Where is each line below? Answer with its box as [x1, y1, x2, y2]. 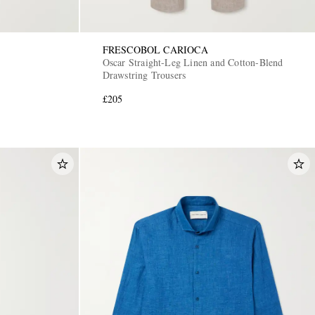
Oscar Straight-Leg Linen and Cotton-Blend [102, 56, 283, 70]
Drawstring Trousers [102, 68, 186, 82]
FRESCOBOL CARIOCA [102, 43, 208, 57]
